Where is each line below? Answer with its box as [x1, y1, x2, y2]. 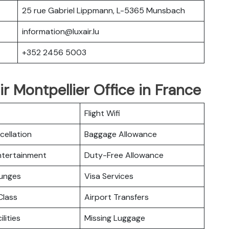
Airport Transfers [84, 191, 149, 202]
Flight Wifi [84, 107, 120, 119]
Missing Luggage [84, 212, 145, 223]
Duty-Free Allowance [84, 149, 164, 161]
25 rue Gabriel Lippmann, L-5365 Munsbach [22, 5, 185, 16]
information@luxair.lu [22, 26, 99, 37]
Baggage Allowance [84, 128, 157, 140]
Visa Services [84, 170, 133, 181]
